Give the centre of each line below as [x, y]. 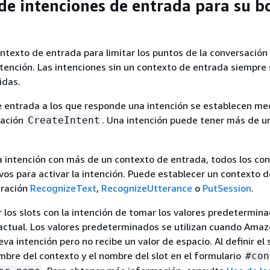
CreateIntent [64, 120]
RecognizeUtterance [147, 188]
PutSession [227, 188]
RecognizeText [63, 188]
